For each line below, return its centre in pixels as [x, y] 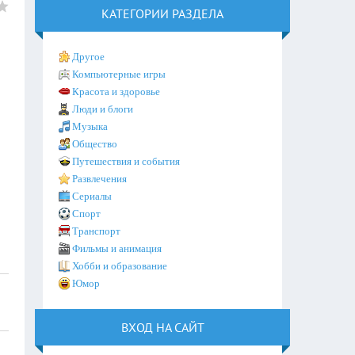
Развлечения [100, 179]
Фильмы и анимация [117, 248]
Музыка [90, 126]
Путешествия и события [126, 161]
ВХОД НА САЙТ [162, 327]
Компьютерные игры [119, 74]
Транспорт [97, 231]
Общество [95, 144]
